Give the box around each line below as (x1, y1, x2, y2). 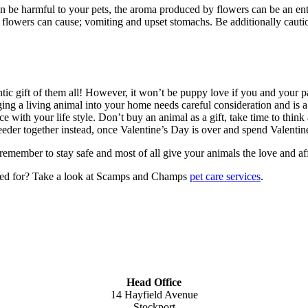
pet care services (190, 170, 261, 182)
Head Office (126, 276, 181, 288)
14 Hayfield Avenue (110, 288, 198, 300)
